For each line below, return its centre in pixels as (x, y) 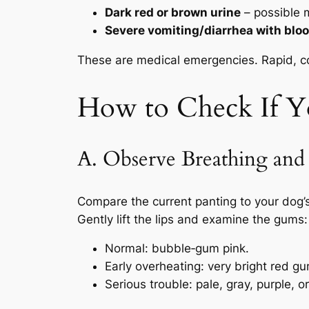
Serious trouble (147, 285)
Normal (125, 249)
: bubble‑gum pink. (197, 249)
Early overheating (153, 267)
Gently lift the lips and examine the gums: (192, 219)
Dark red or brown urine (173, 12)
